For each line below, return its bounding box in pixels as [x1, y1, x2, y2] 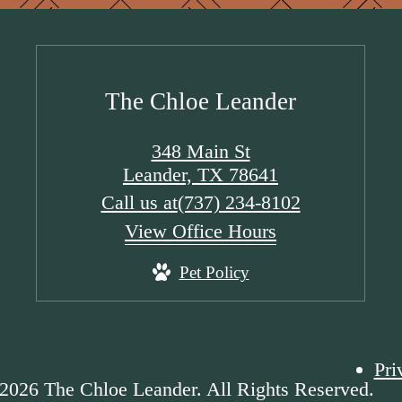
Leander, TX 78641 [123, 162, 278, 186]
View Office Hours [125, 219, 276, 242]
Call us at [100, 190, 178, 214]
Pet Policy [179, 262, 249, 282]
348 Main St [151, 139, 250, 162]
